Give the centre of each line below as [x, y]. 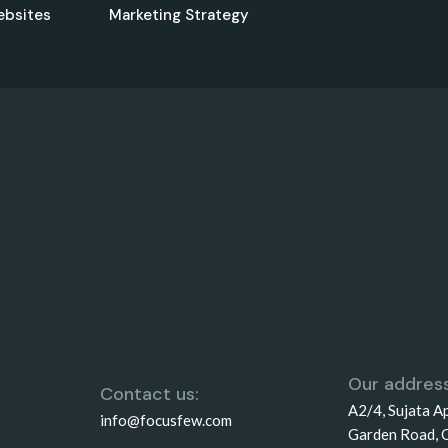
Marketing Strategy [179, 15]
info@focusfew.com [166, 419]
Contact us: [149, 393]
